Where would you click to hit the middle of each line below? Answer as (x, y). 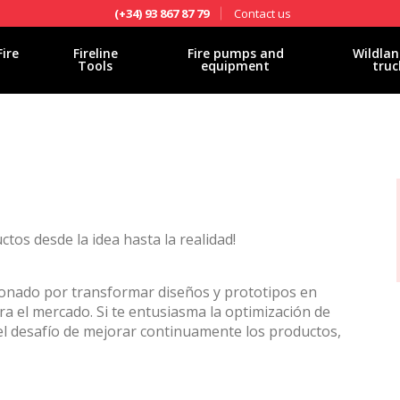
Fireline (95, 53)
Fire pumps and (235, 53)
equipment (236, 66)
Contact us (262, 13)
